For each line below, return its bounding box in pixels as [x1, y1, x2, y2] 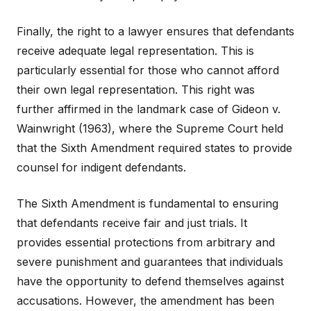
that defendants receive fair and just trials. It [17, 216, 247, 230]
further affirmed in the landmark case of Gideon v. [17, 102, 280, 117]
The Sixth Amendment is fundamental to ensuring [17, 196, 278, 211]
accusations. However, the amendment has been [17, 294, 274, 308]
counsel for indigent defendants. [17, 160, 186, 175]
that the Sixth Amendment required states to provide [17, 141, 292, 155]
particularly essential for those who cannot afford [17, 63, 279, 78]
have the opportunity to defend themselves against [17, 274, 284, 289]
